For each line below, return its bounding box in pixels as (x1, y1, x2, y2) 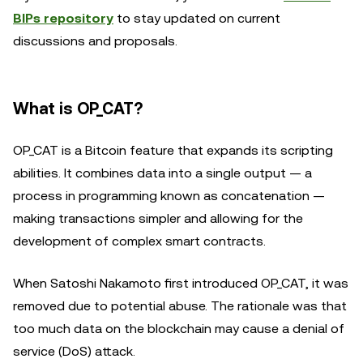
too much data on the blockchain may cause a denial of (13, 321, 344, 336)
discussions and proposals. (13, 33, 177, 49)
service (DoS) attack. (13, 344, 135, 359)
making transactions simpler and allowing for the (13, 211, 303, 226)
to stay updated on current (113, 11, 280, 26)
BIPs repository (13, 11, 113, 26)
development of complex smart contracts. (13, 233, 266, 249)
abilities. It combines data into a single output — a (13, 165, 312, 181)
